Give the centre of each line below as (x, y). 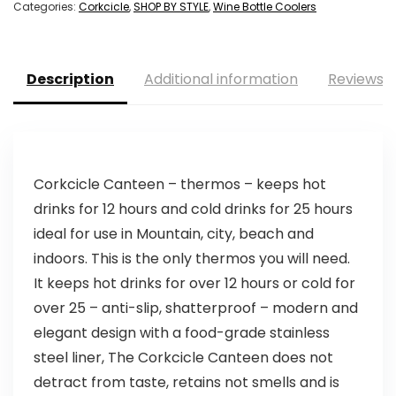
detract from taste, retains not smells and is (186, 383)
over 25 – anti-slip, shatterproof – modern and (195, 308)
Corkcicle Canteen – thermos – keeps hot (179, 185)
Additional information (221, 80)
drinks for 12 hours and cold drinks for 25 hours (193, 209)
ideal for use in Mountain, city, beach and (173, 234)
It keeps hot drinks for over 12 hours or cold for (194, 284)
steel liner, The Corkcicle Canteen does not (183, 358)
